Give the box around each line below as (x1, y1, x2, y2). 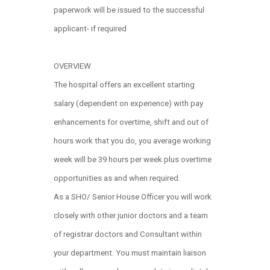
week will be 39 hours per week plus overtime (54, 155, 212, 164)
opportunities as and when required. (54, 174, 180, 183)
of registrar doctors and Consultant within (54, 230, 202, 239)
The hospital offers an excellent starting (54, 80, 195, 89)
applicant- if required (54, 24, 127, 33)
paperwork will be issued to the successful (54, 5, 204, 14)
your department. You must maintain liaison (54, 248, 206, 257)
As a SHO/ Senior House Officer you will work (54, 192, 212, 201)
